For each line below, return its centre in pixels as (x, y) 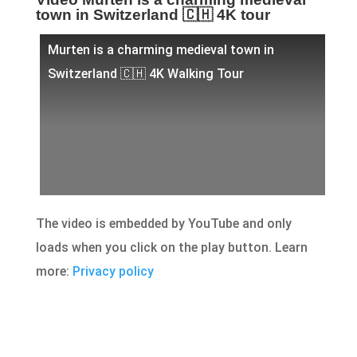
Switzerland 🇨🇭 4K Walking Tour (145, 74)
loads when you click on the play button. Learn (171, 247)
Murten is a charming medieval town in (161, 50)
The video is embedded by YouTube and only (163, 223)
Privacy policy (113, 271)
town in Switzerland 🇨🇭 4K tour (153, 15)
